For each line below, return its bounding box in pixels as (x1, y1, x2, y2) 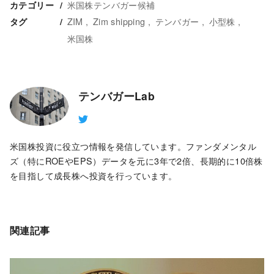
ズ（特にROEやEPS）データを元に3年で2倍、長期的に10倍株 (10, 154, 263, 168)
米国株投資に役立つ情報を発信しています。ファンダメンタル (10, 139, 257, 153)
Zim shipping (92, 15, 146, 28)
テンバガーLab (78, 88, 155, 104)
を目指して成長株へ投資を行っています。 (10, 169, 177, 182)
